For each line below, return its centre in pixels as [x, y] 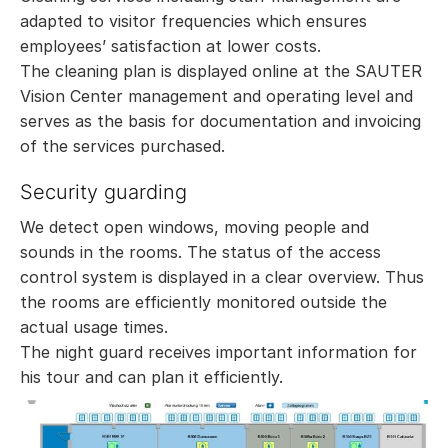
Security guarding [103, 192]
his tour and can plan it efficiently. [151, 377]
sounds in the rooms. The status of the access [200, 252]
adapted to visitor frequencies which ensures [193, 21]
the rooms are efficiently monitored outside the [203, 302]
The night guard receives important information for [218, 352]
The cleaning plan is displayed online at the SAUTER [221, 71]
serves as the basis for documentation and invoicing [220, 121]
